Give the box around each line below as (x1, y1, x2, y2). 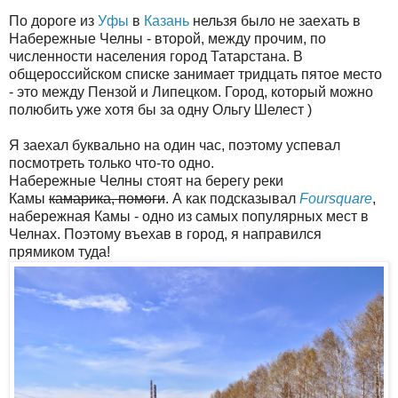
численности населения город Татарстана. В (9, 48, 303, 64)
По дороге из (9, 12, 98, 28)
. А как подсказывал (165, 190, 299, 206)
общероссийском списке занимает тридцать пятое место (9, 66, 382, 82)
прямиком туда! (9, 243, 110, 259)
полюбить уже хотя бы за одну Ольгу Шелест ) (9, 101, 312, 117)
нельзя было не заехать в (189, 12, 361, 28)
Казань (144, 12, 189, 28)
